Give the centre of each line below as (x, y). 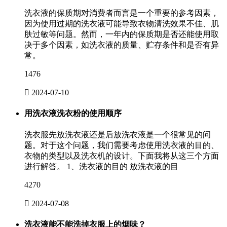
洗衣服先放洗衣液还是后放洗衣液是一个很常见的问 (118, 135)
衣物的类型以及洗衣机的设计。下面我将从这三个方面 (122, 156)
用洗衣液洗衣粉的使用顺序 (73, 113)
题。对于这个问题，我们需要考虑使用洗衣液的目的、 (122, 145)
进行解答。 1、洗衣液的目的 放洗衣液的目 (101, 167)
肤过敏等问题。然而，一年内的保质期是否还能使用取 (122, 34)
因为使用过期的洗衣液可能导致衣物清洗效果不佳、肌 (122, 23)
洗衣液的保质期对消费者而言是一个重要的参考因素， (122, 13)
